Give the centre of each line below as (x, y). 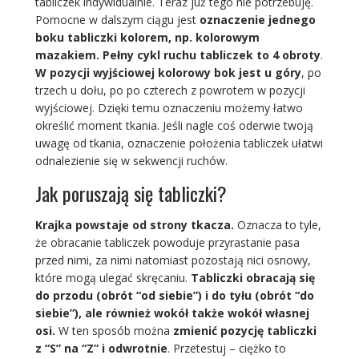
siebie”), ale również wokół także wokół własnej (172, 313)
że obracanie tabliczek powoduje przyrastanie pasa (167, 242)
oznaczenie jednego (257, 19)
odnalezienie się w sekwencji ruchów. (133, 160)
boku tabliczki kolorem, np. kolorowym (147, 37)
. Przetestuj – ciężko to (226, 348)
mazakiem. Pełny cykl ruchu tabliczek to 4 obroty (177, 54)
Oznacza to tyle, (277, 224)
